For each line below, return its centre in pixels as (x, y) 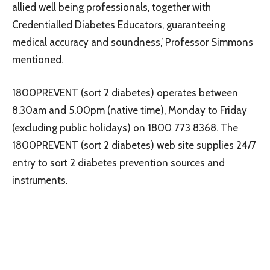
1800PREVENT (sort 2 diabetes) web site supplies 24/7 (134, 145)
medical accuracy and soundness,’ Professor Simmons (133, 42)
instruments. (40, 180)
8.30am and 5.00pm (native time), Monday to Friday (130, 110)
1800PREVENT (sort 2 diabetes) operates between (125, 93)
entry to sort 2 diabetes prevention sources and (118, 162)
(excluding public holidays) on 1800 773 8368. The (125, 127)
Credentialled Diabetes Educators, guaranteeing (119, 24)
